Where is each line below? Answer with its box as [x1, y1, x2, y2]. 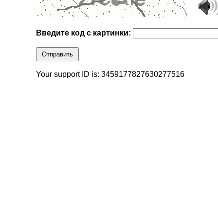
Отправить [42, 51, 73, 58]
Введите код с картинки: [36, 29, 133, 37]
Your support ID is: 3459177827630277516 [36, 70, 185, 79]
